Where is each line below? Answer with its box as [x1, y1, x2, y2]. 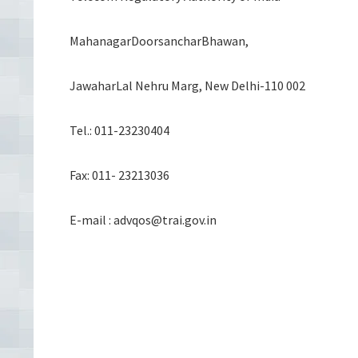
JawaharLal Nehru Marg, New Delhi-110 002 [70, 78, 305, 93]
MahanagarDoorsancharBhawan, [70, 33, 249, 49]
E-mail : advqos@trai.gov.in [70, 212, 217, 228]
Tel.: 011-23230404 [70, 122, 169, 138]
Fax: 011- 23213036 [70, 167, 169, 183]
